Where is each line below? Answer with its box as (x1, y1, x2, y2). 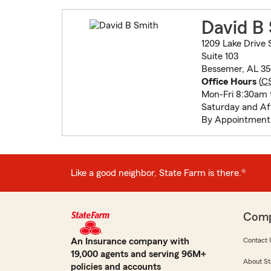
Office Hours (201, 77, 256, 87)
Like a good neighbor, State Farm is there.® (71, 168, 246, 178)
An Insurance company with (71, 237, 189, 247)
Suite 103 (201, 51, 238, 62)
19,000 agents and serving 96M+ (71, 249, 206, 260)
